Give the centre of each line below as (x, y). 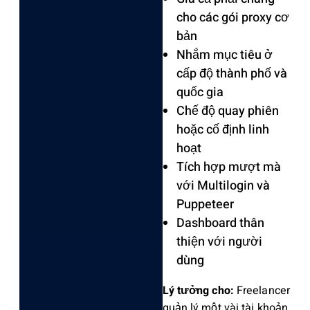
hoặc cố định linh (222, 129)
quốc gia (200, 92)
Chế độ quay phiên (227, 111)
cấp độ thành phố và (231, 73)
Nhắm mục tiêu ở (224, 55)
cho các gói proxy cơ (232, 17)
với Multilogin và (223, 185)
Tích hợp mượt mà (228, 167)
